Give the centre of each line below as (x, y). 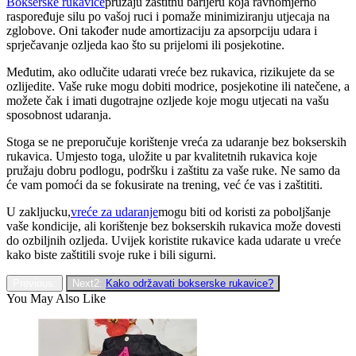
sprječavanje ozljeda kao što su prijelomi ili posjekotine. (145, 44)
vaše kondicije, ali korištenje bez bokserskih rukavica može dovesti (174, 226)
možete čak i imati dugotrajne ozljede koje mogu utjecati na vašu (168, 100)
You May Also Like (56, 298)
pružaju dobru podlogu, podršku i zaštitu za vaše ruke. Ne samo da (173, 170)
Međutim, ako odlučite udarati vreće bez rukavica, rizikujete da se (170, 72)
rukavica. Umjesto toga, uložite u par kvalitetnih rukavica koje (162, 156)
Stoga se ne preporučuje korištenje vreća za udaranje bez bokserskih (176, 141)
